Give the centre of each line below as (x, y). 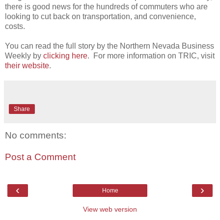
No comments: (36, 136)
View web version (110, 209)
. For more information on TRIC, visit (151, 55)
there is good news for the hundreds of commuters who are (106, 6)
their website (27, 65)
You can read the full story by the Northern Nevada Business (110, 46)
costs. (15, 26)
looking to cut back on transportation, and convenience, (100, 16)
